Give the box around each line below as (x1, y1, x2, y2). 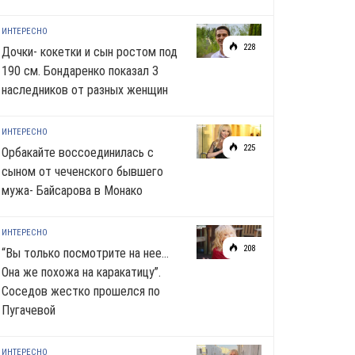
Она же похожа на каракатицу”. (2, 265, 161, 280)
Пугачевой (2, 303, 55, 318)
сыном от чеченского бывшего (2, 164, 163, 179)
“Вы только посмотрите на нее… (2, 246, 169, 261)
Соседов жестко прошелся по (2, 284, 160, 299)
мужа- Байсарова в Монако (2, 183, 143, 198)
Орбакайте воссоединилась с (2, 145, 154, 160)
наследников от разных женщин (2, 82, 168, 97)
